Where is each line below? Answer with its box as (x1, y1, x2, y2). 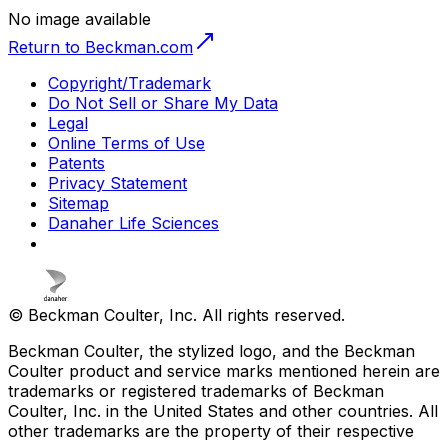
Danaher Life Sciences (48, 212, 219, 233)
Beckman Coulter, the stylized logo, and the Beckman (8, 340, 415, 361)
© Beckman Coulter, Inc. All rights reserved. (8, 304, 345, 325)
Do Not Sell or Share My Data (48, 92, 278, 113)
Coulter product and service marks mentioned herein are (8, 360, 440, 381)
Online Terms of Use (48, 132, 205, 153)
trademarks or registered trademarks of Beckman (8, 380, 384, 401)
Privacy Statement (48, 172, 187, 193)
